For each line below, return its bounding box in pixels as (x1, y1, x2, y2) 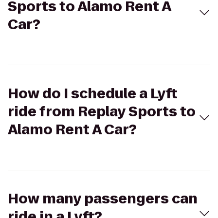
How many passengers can (8, 189, 198, 208)
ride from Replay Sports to (8, 102, 196, 121)
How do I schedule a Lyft (8, 84, 178, 103)
